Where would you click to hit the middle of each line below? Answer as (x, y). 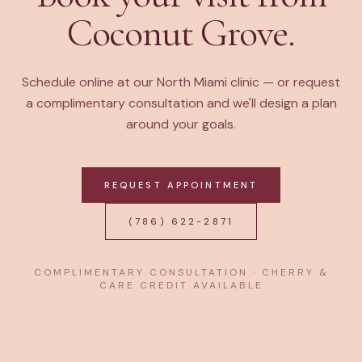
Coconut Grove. (181, 33)
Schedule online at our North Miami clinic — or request (181, 82)
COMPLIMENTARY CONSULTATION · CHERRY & (181, 272)
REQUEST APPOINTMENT (181, 185)
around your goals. (181, 124)
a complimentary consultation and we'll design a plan (181, 103)
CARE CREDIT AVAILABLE (181, 285)
